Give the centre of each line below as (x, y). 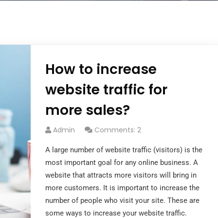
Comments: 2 (118, 130)
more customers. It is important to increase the (122, 188)
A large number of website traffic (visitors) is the (124, 150)
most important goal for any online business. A (121, 163)
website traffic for (106, 90)
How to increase (101, 69)
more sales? (87, 110)
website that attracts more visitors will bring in (121, 175)
